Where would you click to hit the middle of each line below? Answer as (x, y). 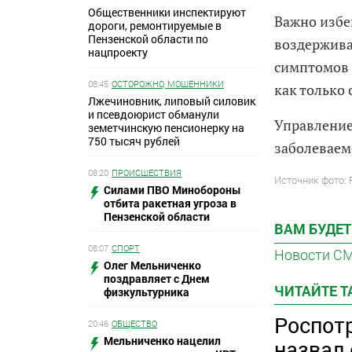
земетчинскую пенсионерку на (166, 127)
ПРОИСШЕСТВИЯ (147, 172)
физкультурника (147, 291)
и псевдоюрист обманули (154, 114)
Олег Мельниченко (152, 265)
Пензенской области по (148, 38)
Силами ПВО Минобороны (172, 189)
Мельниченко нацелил (162, 340)
